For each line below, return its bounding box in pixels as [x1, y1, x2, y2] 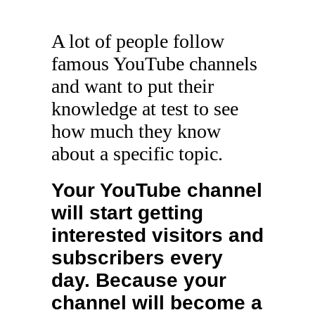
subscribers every [51, 247, 223, 269]
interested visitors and [51, 224, 264, 247]
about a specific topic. [51, 143, 223, 165]
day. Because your [51, 269, 226, 292]
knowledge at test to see [51, 98, 238, 120]
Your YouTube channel [51, 179, 262, 202]
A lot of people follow [51, 30, 224, 53]
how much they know [51, 120, 221, 143]
